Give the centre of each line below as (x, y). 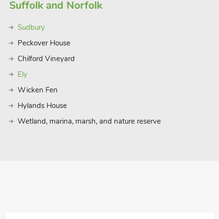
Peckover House (44, 43)
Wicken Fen (37, 90)
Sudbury (31, 27)
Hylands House (42, 106)
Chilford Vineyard (46, 59)
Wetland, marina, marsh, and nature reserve (89, 121)
